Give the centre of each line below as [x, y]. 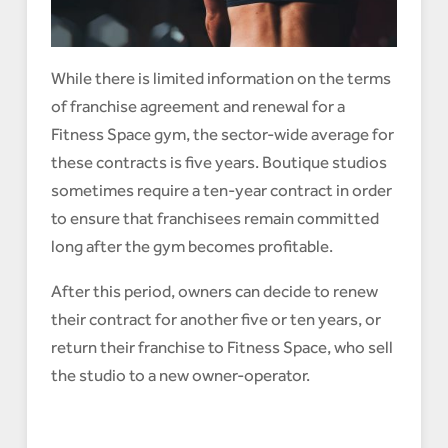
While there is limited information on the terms [220, 78]
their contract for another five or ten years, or [215, 319]
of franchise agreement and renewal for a [197, 106]
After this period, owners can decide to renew [214, 291]
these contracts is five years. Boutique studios [218, 162]
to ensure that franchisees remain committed [214, 218]
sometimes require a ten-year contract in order [221, 190]
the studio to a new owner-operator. [180, 375]
